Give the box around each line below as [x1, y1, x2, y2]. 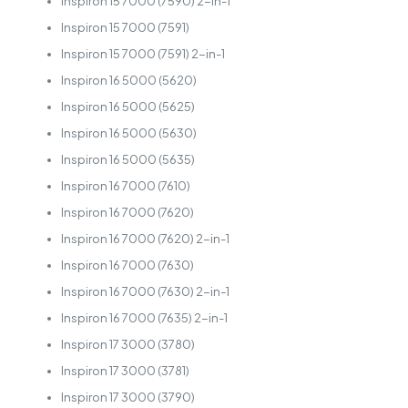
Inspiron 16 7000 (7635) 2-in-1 [60, 311, 228, 326]
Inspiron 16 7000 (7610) [60, 178, 190, 194]
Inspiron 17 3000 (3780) [60, 337, 195, 352]
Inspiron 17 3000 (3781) [60, 363, 189, 379]
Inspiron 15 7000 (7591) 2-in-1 [60, 46, 225, 62]
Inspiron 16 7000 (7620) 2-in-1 [60, 231, 229, 247]
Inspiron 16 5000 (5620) [60, 73, 197, 88]
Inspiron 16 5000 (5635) [60, 152, 195, 168]
